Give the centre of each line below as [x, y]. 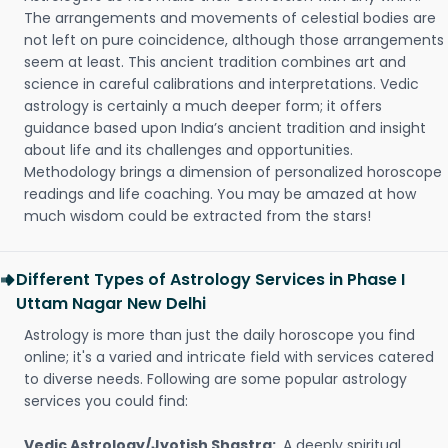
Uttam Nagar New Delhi [111, 303]
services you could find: [106, 401]
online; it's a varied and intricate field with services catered [229, 357]
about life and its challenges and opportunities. [188, 150]
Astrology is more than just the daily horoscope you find [219, 335]
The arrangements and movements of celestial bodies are [230, 18]
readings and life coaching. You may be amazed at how [220, 194]
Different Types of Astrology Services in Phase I [210, 279]
